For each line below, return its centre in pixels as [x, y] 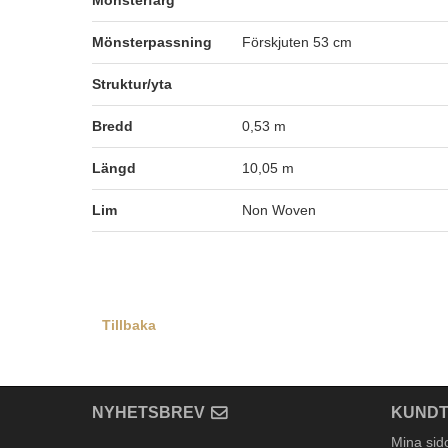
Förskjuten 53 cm [297, 42]
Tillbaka [129, 325]
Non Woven [279, 210]
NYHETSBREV [148, 413]
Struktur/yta [132, 84]
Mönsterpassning [152, 42]
